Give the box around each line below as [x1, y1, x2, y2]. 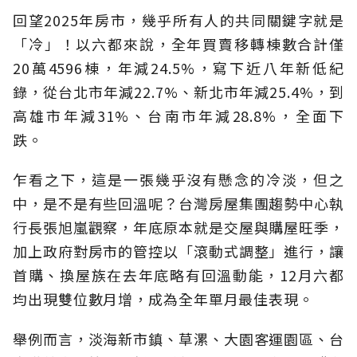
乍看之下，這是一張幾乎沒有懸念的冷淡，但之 [13, 169, 344, 190]
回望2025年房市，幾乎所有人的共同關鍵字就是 [13, 10, 344, 31]
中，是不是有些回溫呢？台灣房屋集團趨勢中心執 [13, 193, 344, 214]
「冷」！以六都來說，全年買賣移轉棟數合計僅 [13, 33, 344, 55]
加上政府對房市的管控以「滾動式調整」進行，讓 [13, 241, 344, 262]
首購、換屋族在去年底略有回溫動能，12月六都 [13, 265, 344, 286]
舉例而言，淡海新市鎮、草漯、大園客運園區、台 [13, 328, 344, 350]
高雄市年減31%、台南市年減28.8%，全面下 [13, 105, 344, 127]
